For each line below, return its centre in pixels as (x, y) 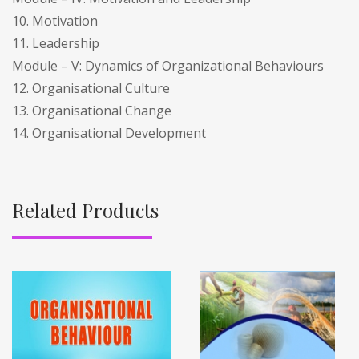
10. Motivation (55, 20)
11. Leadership (56, 43)
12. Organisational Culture (91, 88)
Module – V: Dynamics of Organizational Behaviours (168, 65)
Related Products (85, 210)
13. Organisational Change (92, 110)
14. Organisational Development (109, 133)
